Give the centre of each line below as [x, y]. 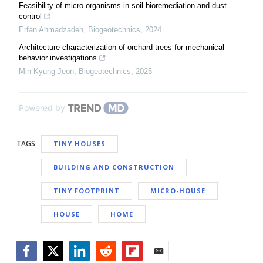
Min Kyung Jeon [46, 71]
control [30, 16]
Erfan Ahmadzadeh [51, 29]
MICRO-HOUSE [178, 190]
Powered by [42, 107]
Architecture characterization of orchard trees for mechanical [122, 47]
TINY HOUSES [80, 143]
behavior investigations [58, 58]
